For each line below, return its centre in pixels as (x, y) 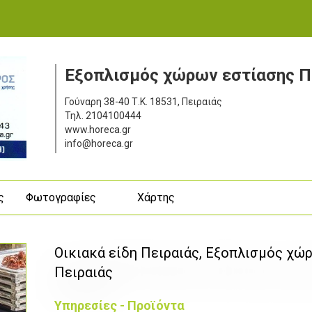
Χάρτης (156, 197)
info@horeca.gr (99, 143)
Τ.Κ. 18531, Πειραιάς (177, 101)
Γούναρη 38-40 (97, 101)
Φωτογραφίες (61, 197)
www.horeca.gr (97, 129)
